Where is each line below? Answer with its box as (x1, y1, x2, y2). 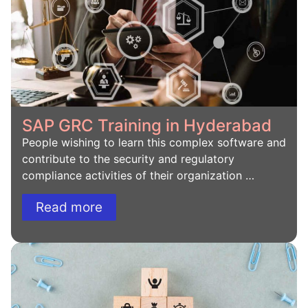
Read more (36, 199, 102, 215)
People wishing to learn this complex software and (22, 135, 286, 150)
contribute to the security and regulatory (22, 152, 234, 166)
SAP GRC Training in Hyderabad (22, 115, 272, 136)
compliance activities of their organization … (22, 168, 254, 183)
